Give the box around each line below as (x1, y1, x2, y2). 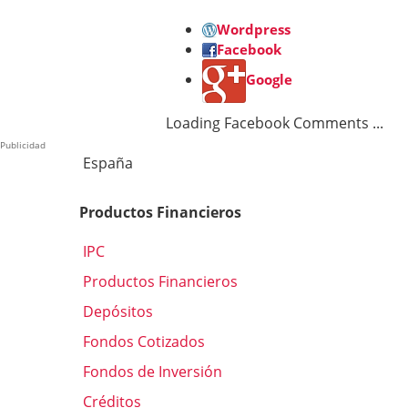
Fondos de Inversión (79, 362, 222, 382)
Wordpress (217, 19, 291, 38)
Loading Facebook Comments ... (166, 112, 383, 133)
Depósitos (79, 301, 153, 322)
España (79, 152, 133, 173)
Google (246, 69, 292, 88)
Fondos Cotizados (79, 331, 205, 352)
